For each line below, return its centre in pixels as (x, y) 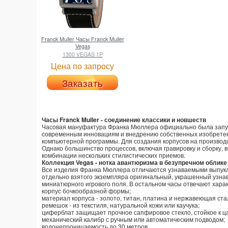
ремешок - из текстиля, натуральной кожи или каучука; (121, 205)
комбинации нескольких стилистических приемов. (113, 155)
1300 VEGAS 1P (82, 54)
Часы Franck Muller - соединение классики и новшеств (124, 120)
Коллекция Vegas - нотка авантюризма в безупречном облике (134, 163)
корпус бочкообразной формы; (86, 191)
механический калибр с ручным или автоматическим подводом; (133, 219)
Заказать (82, 83)
